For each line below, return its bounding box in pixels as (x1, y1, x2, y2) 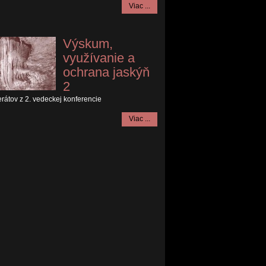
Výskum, (63, 36, 113, 51)
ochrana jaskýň (63, 64, 150, 80)
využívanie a (63, 50, 135, 65)
